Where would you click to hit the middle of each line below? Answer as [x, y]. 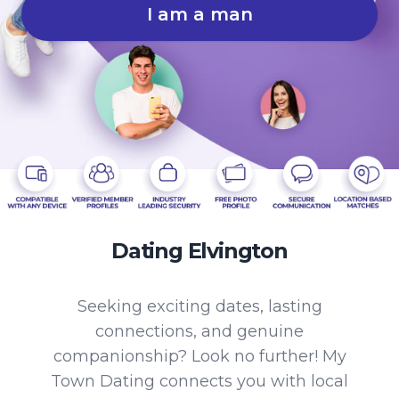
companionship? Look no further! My [199, 356]
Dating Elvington [199, 250]
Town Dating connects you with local [199, 381]
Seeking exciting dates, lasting [199, 306]
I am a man [199, 14]
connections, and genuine [199, 331]
